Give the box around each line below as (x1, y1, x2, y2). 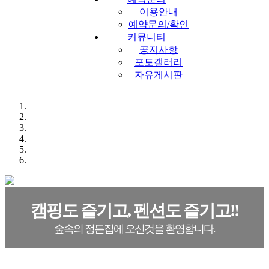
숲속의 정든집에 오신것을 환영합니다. (54, 223, 215, 235)
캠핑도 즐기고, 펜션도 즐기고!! (31, 201, 238, 220)
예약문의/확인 (128, 19, 189, 29)
